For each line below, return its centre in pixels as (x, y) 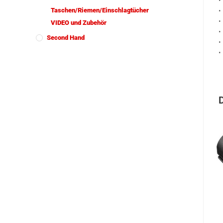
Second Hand (66, 38)
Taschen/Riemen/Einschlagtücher (100, 10)
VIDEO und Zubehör (79, 23)
